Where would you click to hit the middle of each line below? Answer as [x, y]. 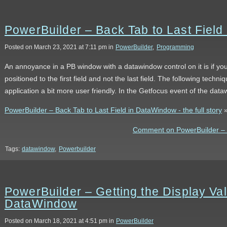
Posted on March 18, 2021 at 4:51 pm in [60, 221]
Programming [175, 47]
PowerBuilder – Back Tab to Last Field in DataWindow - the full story [113, 110]
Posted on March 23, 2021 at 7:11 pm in [60, 47]
